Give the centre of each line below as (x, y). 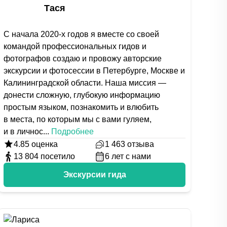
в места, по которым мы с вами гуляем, (78, 119)
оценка (44, 144)
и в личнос (24, 131)
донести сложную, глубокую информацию (82, 95)
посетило (58, 156)
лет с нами (131, 156)
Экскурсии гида (94, 175)
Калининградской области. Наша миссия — (85, 83)
